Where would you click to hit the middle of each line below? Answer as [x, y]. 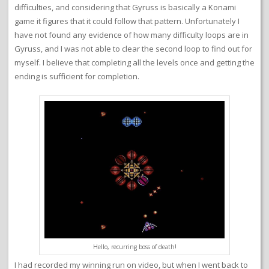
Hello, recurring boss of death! [134, 247]
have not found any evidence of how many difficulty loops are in [131, 35]
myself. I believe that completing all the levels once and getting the [134, 63]
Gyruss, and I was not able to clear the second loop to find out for [133, 49]
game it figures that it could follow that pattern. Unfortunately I [127, 21]
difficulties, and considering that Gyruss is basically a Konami [125, 8]
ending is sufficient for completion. [77, 77]
